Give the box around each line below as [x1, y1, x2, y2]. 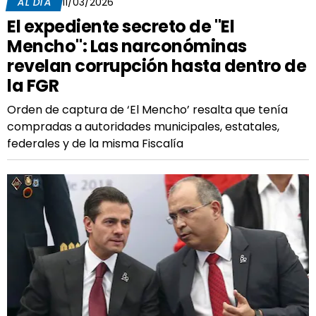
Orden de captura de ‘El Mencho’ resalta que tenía [7, 102, 288, 118]
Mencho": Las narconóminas [7, 35, 247, 58]
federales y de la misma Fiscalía [7, 135, 183, 152]
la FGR [7, 74, 59, 97]
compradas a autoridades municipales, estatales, [7, 119, 279, 135]
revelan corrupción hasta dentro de [7, 54, 306, 78]
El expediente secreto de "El [7, 15, 234, 38]
